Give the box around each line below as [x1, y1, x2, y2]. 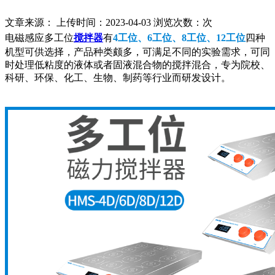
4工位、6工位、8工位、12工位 [113, 32, 246, 43]
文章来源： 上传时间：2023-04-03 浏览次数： [5, 17, 203, 28]
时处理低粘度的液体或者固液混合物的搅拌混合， [5, 59, 221, 70]
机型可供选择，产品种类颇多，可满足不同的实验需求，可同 [5, 46, 270, 57]
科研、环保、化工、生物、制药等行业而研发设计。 [5, 72, 231, 83]
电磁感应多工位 [5, 32, 74, 43]
